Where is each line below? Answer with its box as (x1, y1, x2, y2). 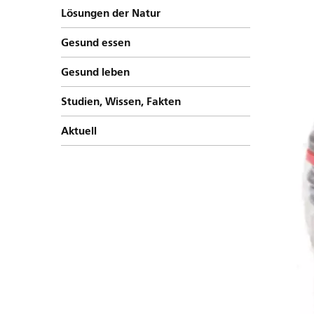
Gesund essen (61, 35, 130, 49)
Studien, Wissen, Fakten (61, 94, 181, 108)
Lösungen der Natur (61, 6, 161, 20)
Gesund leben (61, 64, 130, 78)
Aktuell (61, 123, 97, 137)
